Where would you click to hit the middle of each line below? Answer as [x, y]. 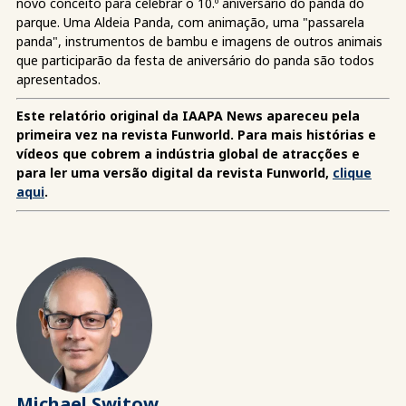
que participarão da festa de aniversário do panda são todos [195, 60]
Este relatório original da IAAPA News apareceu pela [188, 115]
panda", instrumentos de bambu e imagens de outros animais [199, 41]
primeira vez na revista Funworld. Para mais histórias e [196, 134]
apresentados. [58, 79]
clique [352, 172]
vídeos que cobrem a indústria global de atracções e [188, 153]
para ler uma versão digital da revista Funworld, [174, 172]
